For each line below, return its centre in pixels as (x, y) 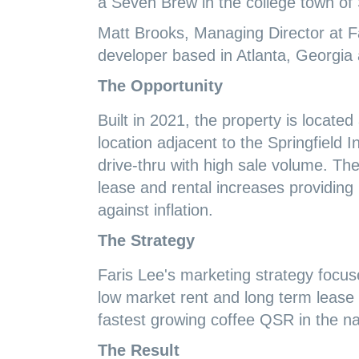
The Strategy (146, 241)
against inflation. (155, 210)
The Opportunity (160, 86)
